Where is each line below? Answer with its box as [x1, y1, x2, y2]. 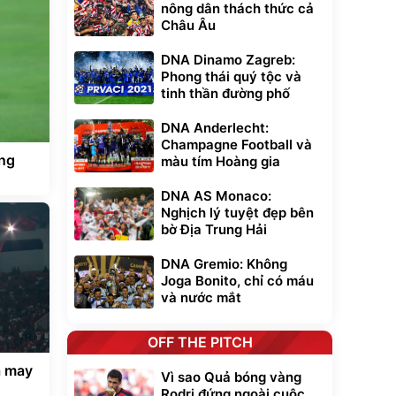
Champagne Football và [161, 136, 312, 153]
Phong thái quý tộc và [161, 68, 301, 85]
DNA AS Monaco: [161, 187, 271, 204]
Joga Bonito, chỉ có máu [161, 272, 314, 289]
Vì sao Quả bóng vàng [161, 369, 301, 385]
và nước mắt [161, 289, 241, 306]
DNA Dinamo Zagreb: [161, 51, 295, 68]
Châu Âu [161, 17, 216, 34]
